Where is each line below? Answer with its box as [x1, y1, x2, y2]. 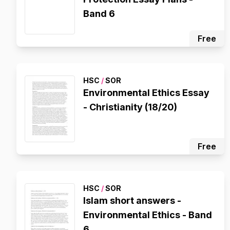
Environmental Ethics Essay [83, 87, 209, 98]
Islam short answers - [83, 195, 181, 206]
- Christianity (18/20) [83, 102, 177, 112]
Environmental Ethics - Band [83, 209, 212, 220]
